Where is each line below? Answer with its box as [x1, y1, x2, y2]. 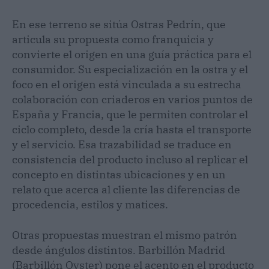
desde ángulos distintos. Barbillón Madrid [12, 243, 225, 257]
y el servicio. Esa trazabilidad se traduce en [12, 137, 232, 151]
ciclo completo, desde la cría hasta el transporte [12, 122, 252, 136]
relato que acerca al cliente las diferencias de [12, 182, 240, 196]
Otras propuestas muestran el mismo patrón [12, 228, 237, 242]
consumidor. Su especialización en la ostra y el [12, 62, 248, 76]
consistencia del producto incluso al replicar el [12, 152, 248, 166]
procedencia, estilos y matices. [12, 197, 168, 211]
